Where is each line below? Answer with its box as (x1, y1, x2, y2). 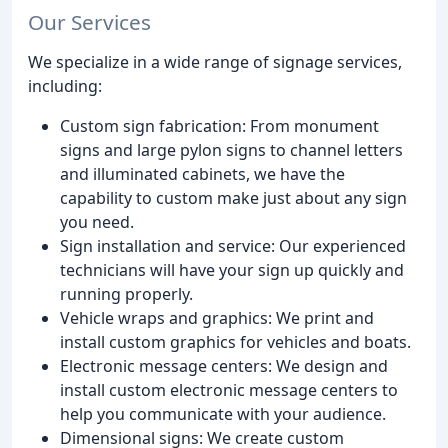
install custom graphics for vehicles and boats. (60, 330, 411, 353)
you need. (60, 210, 134, 233)
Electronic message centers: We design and (60, 354, 388, 377)
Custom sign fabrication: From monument (60, 114, 379, 137)
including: (28, 74, 102, 97)
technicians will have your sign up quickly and (60, 258, 404, 281)
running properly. (60, 282, 193, 305)
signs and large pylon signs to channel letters (60, 138, 403, 161)
